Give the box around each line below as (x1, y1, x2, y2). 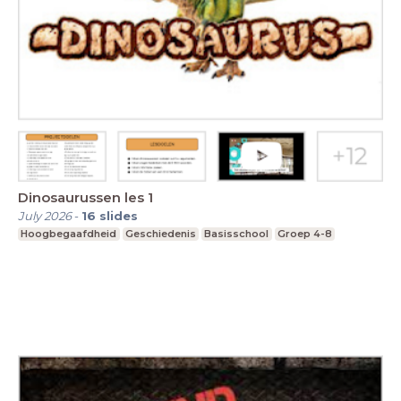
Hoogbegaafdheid (21, 227, 117, 241)
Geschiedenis (124, 227, 196, 241)
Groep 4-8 (277, 227, 333, 241)
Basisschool (204, 227, 269, 241)
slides (99, 209, 138, 224)
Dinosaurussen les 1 (18, 189, 153, 207)
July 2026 (18, 209, 72, 224)
